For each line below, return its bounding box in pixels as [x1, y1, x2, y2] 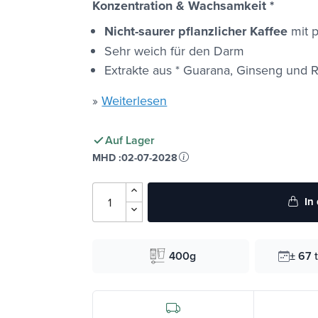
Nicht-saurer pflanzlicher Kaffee [104, 21, 288, 40]
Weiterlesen [102, 91, 168, 109]
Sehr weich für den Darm [104, 41, 245, 60]
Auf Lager [105, 131, 155, 148]
